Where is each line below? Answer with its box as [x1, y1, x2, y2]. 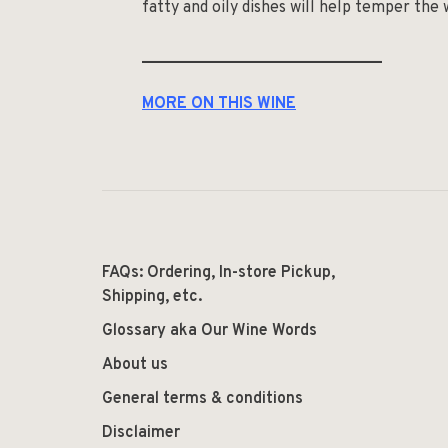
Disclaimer [102, 422, 180, 443]
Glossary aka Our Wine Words [102, 320, 317, 341]
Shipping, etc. [102, 286, 202, 307]
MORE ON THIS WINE [142, 93, 296, 114]
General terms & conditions [102, 388, 303, 409]
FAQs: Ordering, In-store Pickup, [102, 262, 335, 283]
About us [102, 354, 168, 375]
